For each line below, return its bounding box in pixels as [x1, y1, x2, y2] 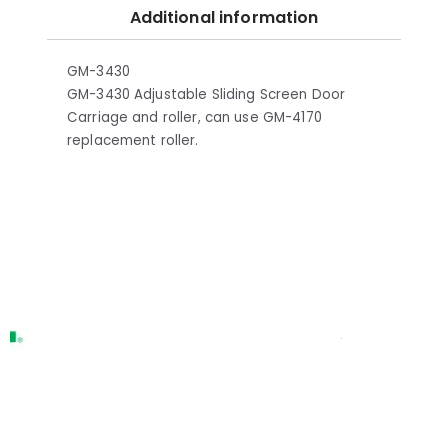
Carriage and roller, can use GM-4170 [67, 107, 322, 127]
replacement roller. [67, 130, 199, 150]
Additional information [129, 5, 319, 29]
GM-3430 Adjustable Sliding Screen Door [67, 84, 346, 104]
